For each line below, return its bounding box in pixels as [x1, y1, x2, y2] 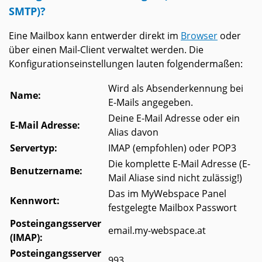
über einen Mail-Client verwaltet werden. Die [9, 43, 204, 57]
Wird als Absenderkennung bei [108, 82, 243, 95]
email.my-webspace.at [108, 224, 206, 237]
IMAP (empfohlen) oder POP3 [108, 142, 236, 155]
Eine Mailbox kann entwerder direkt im [9, 29, 181, 43]
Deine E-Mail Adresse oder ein [108, 112, 240, 125]
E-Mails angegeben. [108, 96, 193, 109]
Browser [181, 29, 218, 43]
